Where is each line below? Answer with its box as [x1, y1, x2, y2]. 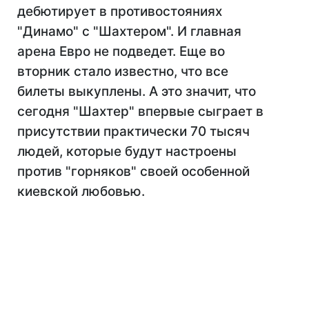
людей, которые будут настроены [17, 143, 237, 159]
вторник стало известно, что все [17, 63, 228, 79]
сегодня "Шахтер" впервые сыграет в [17, 103, 263, 119]
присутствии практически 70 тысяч [17, 123, 250, 139]
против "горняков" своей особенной [17, 163, 250, 179]
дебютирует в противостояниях [17, 3, 222, 19]
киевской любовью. [17, 183, 145, 199]
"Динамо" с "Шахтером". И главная [17, 23, 241, 39]
